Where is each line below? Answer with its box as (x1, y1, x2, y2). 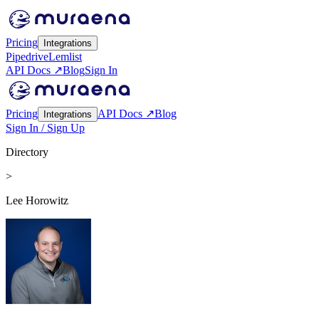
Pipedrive (6, 51, 48, 63)
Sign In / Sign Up (6, 122, 85, 134)
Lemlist (48, 51, 82, 63)
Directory (6, 146, 48, 158)
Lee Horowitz (6, 194, 68, 206)
